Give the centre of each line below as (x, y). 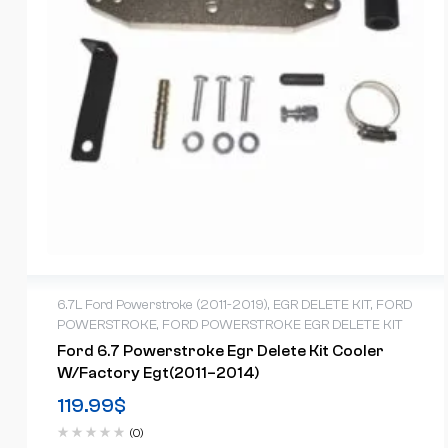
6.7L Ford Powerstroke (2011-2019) (162, 305)
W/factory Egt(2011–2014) (158, 373)
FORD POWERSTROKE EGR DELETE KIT (282, 325)
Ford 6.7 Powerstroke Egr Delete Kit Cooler (220, 351)
